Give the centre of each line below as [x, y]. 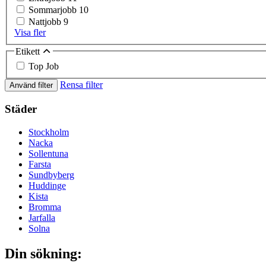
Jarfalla [42, 217]
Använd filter [31, 85]
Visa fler [30, 32]
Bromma [45, 207]
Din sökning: [43, 253]
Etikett [29, 51]
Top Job [44, 66]
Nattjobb [46, 21]
